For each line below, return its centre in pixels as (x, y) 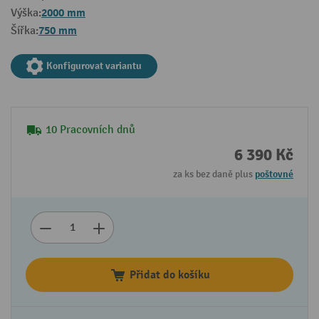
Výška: (26, 13)
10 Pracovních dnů (90, 130)
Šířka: (25, 31)
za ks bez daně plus (214, 174)
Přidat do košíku (169, 275)
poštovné (274, 174)
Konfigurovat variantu (94, 66)
